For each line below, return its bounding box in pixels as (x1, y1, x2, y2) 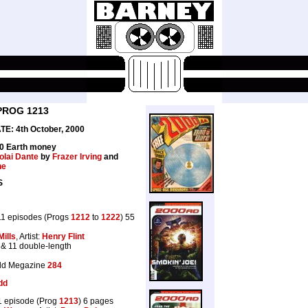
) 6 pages (78, 296, 113, 306)
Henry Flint (42, 231, 85, 241)
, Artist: (16, 231, 42, 241)
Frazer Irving (52, 152, 102, 162)
